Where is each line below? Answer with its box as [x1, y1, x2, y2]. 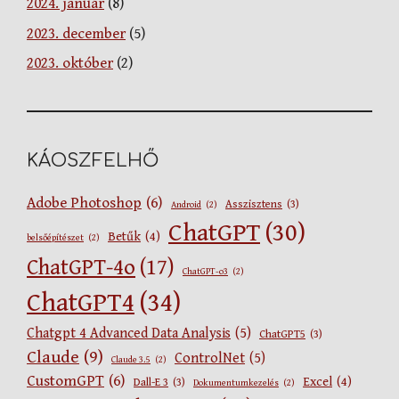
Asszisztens [225, 198, 282, 212]
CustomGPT [27, 372, 104, 391]
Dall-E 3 [134, 376, 168, 390]
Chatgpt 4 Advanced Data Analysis [27, 325, 231, 343]
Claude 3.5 [111, 354, 151, 366]
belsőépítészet [27, 232, 84, 244]
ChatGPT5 [259, 328, 305, 342]
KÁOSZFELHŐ [27, 151, 159, 172]
